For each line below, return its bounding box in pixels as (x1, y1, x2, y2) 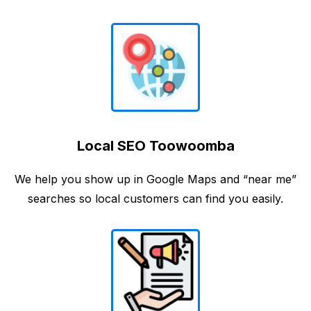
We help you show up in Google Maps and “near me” (15, 172, 296, 187)
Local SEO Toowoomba (76, 137, 235, 155)
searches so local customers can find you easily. (28, 192, 283, 206)
